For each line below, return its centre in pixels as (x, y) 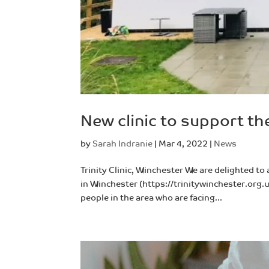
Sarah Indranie (123, 144)
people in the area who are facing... (152, 198)
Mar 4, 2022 (183, 144)
